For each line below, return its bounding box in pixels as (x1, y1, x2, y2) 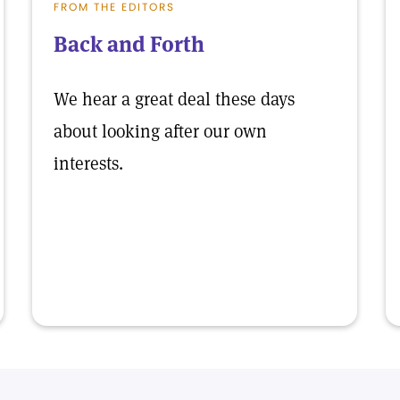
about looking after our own (54, 120, 267, 143)
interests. (54, 152, 123, 175)
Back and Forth (54, 30, 204, 58)
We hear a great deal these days (54, 87, 295, 111)
